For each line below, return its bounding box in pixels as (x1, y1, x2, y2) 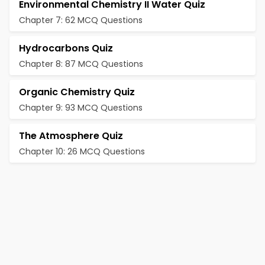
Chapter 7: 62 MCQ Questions (19, 14, 143, 26)
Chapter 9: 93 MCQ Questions (19, 102, 143, 114)
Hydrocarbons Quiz (19, 41, 113, 55)
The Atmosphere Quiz (19, 129, 123, 143)
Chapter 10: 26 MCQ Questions (19, 146, 145, 157)
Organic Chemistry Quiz (19, 85, 135, 99)
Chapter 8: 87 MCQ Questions (19, 58, 143, 70)
